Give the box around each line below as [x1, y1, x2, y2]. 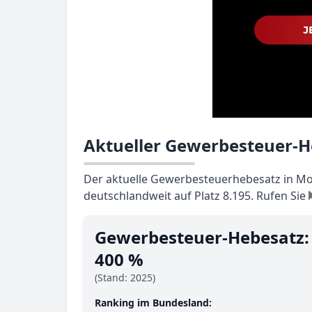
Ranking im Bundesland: [95, 296, 212, 309]
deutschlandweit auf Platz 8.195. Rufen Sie [84, 188, 309, 203]
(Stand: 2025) [95, 271, 155, 284]
